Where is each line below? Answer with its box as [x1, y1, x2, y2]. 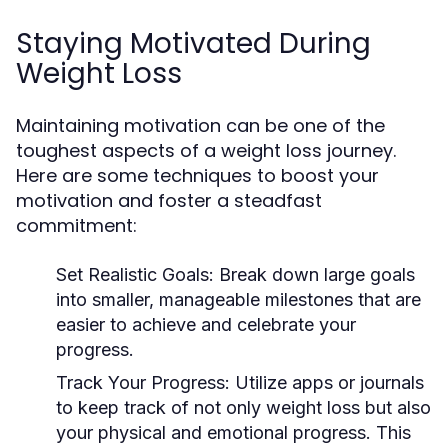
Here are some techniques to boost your [16, 163, 379, 188]
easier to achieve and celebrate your [56, 314, 356, 335]
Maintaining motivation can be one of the [16, 113, 385, 138]
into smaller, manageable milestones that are [56, 289, 421, 310]
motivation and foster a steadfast [16, 188, 322, 213]
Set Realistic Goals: [56, 264, 214, 285]
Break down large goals [214, 264, 415, 285]
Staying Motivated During [16, 24, 371, 63]
